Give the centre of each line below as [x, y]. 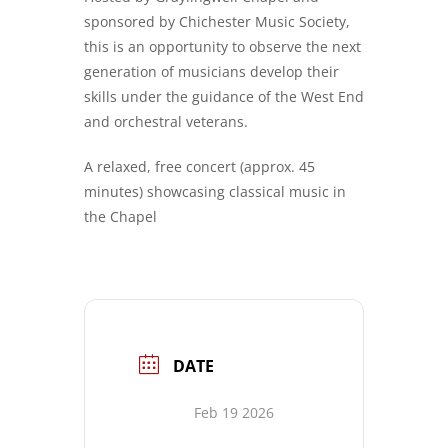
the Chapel [120, 216]
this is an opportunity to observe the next [222, 46]
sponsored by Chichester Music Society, [217, 21]
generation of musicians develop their [211, 71]
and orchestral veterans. [166, 121]
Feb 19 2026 [234, 412]
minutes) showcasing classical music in [215, 191]
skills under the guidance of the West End [224, 96]
